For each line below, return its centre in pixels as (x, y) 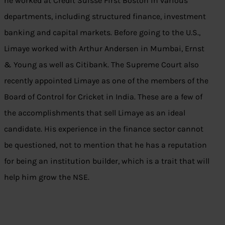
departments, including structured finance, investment (105, 17)
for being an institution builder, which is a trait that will (107, 161)
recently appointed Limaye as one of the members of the (106, 81)
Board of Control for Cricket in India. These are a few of (103, 97)
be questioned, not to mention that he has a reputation (105, 145)
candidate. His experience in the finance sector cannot (104, 129)
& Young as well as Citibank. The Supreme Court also (101, 65)
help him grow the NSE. (47, 177)
